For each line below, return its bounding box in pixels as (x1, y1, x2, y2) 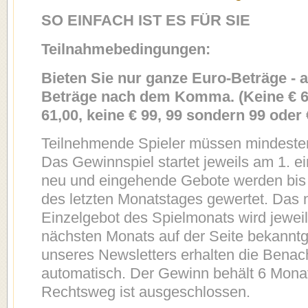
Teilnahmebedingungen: (41, 40, 210, 58)
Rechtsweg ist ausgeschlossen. (41, 283, 250, 301)
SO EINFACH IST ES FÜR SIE (41, 12, 250, 30)
